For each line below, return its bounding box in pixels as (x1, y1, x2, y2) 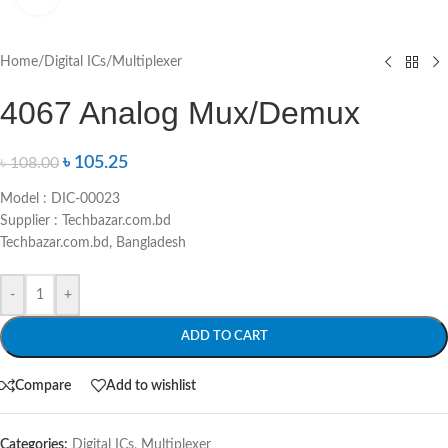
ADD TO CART (180, 330, 268, 344)
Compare (15, 378, 71, 393)
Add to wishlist (106, 378, 196, 393)
